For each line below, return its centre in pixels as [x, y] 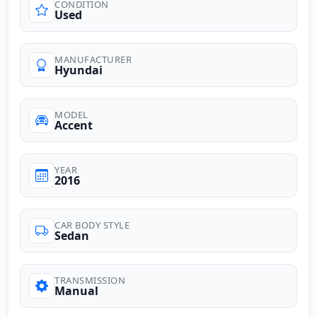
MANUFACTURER [93, 59]
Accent [74, 125]
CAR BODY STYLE [92, 225]
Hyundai [79, 70]
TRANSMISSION [90, 280]
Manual [76, 290]
